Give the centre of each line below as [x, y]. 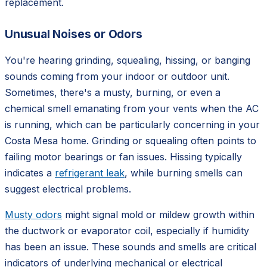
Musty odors [33, 214]
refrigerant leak [90, 173]
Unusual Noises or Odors [74, 34]
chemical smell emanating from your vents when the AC [132, 108]
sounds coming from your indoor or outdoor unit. [117, 76]
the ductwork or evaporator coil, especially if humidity [127, 230]
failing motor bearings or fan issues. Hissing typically [123, 156]
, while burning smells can [184, 173]
